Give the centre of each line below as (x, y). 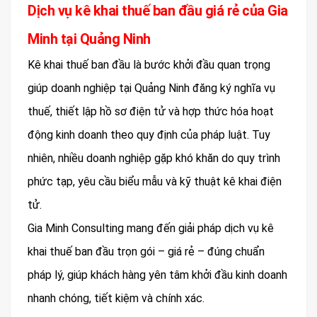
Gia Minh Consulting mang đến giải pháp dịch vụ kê (151, 229)
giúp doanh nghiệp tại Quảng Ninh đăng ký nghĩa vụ (151, 88)
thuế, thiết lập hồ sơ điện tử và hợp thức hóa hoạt (151, 112)
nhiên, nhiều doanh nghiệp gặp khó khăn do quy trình (154, 158)
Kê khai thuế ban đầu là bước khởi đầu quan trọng (149, 65)
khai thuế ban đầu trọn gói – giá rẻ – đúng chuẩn (146, 252)
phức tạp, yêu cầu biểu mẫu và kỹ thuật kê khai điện (155, 182)
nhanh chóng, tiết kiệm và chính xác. (116, 299)
